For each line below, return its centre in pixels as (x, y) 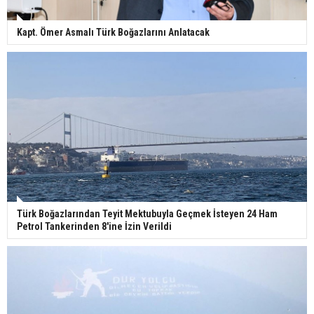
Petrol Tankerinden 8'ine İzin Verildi (94, 226)
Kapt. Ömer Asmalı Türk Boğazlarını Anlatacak (113, 32)
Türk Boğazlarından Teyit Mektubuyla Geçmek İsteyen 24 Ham (147, 213)
